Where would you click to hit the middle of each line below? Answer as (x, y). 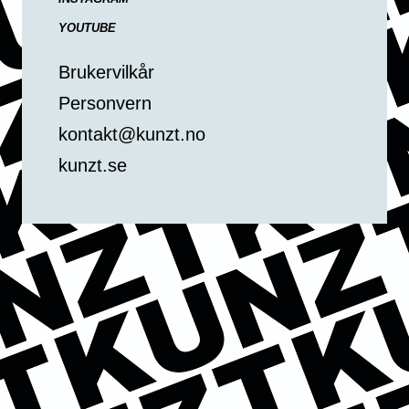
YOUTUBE (87, 27)
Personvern (105, 103)
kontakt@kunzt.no (132, 134)
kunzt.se (93, 165)
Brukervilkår (106, 72)
